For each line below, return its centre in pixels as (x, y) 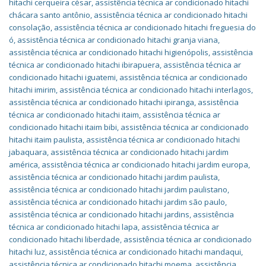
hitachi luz (27, 252)
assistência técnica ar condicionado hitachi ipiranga (102, 102)
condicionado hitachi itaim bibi (63, 127)
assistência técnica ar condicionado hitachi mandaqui (145, 252)
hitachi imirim (32, 90)
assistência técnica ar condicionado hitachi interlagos (155, 90)
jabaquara (28, 152)
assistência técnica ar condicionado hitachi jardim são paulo (117, 202)
